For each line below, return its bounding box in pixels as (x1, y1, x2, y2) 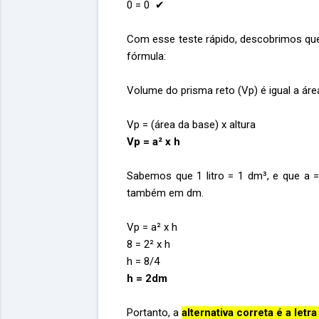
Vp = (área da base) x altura (127, 117, 256, 131)
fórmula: (127, 49, 169, 63)
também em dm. (127, 186, 204, 199)
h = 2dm (127, 271, 167, 285)
